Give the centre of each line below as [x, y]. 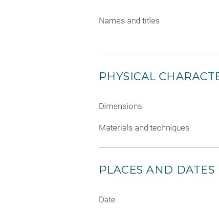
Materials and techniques [144, 127]
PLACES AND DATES [157, 170]
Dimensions [120, 106]
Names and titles [129, 21]
